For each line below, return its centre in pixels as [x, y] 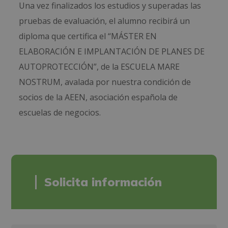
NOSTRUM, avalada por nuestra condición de [105, 82]
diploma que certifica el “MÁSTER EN [88, 36]
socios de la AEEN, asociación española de [98, 97]
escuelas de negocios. [60, 113]
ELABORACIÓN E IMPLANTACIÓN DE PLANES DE [112, 52]
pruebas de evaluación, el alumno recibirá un [105, 21]
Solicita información [103, 182]
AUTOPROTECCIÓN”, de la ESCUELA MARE [99, 67]
